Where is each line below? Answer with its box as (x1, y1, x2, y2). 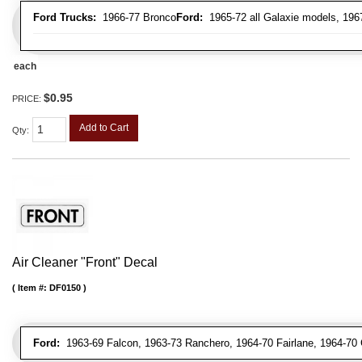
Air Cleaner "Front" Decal (12, 255, 158, 269)
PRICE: (12, 93, 44, 103)
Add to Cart (79, 121, 128, 133)
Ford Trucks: (33, 11, 96, 23)
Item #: (18, 282, 49, 293)
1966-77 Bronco (96, 11, 176, 23)
